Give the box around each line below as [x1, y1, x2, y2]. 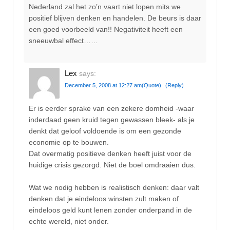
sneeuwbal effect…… [29, 36, 98, 45]
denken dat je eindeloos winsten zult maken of [29, 194, 179, 203]
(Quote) [142, 82, 161, 89]
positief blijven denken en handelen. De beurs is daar [29, 13, 201, 22]
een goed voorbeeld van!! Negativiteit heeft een [29, 25, 183, 33]
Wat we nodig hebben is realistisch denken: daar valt [29, 183, 199, 191]
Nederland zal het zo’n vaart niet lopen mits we [29, 2, 181, 11]
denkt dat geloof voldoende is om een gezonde [29, 126, 181, 135]
